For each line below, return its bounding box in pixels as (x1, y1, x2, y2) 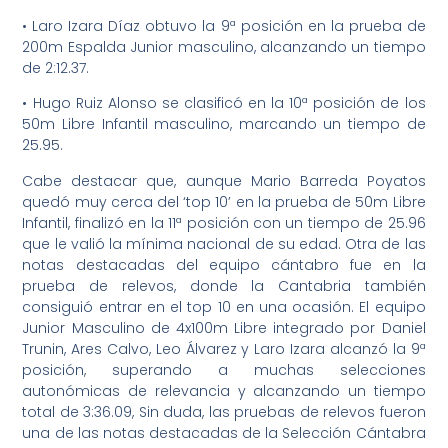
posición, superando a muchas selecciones (22, 359, 426, 380)
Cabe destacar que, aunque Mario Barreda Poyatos (22, 170, 426, 191)
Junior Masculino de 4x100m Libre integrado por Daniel (22, 317, 426, 338)
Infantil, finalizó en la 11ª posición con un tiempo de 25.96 (22, 212, 426, 233)
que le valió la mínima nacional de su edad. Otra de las (22, 233, 426, 254)
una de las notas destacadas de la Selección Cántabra (22, 422, 426, 443)
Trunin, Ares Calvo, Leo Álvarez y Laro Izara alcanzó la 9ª (22, 338, 426, 359)
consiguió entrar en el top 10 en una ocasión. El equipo (22, 296, 426, 317)
